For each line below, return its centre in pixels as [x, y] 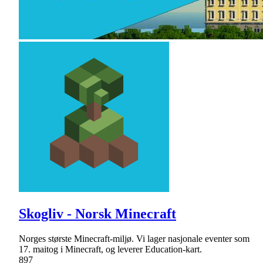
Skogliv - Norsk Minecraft [97, 213]
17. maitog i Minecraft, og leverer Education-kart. [110, 249]
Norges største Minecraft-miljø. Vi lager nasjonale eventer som [134, 238]
